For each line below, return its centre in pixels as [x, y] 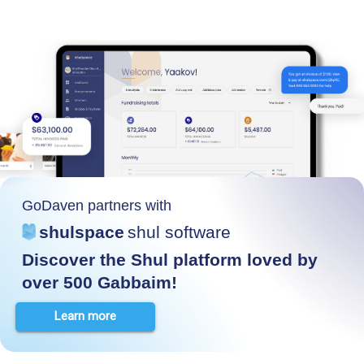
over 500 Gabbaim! [100, 282]
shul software [179, 232]
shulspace [82, 232]
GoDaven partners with [97, 205]
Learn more [85, 316]
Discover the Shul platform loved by [170, 259]
